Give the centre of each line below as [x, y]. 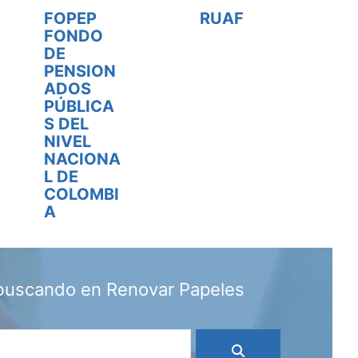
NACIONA [83, 159]
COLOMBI [82, 194]
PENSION [80, 71]
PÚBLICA [80, 106]
